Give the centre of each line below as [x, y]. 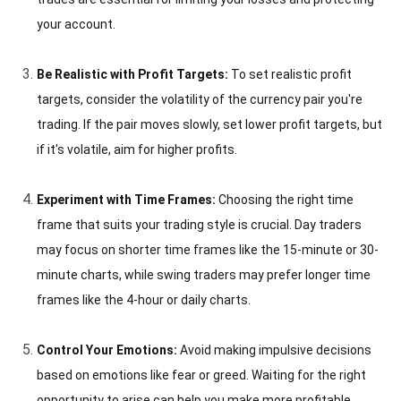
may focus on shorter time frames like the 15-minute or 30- [208, 249]
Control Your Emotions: [107, 350]
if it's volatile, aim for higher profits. [137, 149]
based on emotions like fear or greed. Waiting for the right [201, 375]
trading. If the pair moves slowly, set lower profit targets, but [209, 124]
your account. [76, 24]
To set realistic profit [291, 74]
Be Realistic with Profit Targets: [134, 74]
